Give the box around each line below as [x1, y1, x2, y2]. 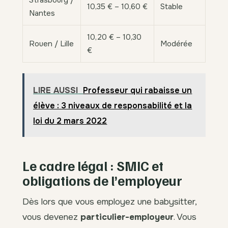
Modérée [160, 39, 192, 49]
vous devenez [22, 211, 80, 223]
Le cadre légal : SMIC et [22, 157, 163, 175]
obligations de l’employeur [22, 172, 182, 189]
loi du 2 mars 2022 [33, 115, 107, 126]
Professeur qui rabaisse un [83, 84, 192, 96]
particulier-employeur [80, 211, 174, 223]
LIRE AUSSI [33, 84, 78, 96]
